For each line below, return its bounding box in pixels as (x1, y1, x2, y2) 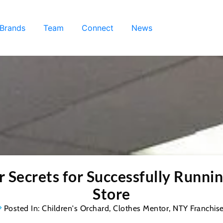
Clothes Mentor (113, 203, 169, 213)
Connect (82, 22, 113, 33)
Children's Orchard (42, 203, 110, 213)
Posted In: (3, 203, 40, 213)
